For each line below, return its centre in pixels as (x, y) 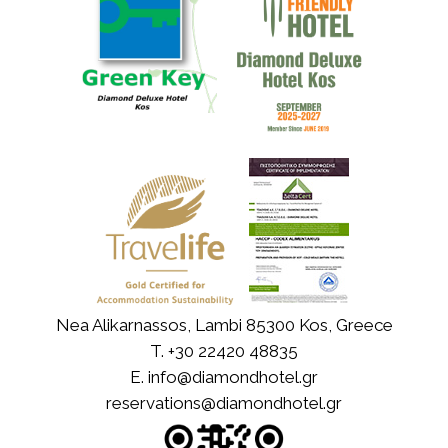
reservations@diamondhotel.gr (224, 403)
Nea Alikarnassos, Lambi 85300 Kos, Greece (224, 325)
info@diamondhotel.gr (233, 377)
